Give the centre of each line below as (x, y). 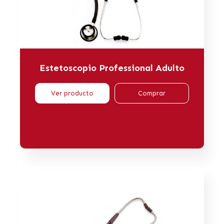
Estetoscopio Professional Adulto (112, 68)
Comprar (152, 93)
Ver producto (72, 93)
